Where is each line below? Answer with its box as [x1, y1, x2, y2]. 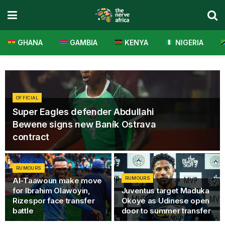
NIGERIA [173, 38, 203, 47]
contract [13, 132, 50, 142]
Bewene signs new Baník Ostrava [13, 119, 156, 130]
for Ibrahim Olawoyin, [13, 186, 90, 195]
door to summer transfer [121, 206, 211, 215]
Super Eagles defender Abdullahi [13, 106, 154, 117]
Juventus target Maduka [121, 186, 209, 195]
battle [13, 206, 34, 215]
